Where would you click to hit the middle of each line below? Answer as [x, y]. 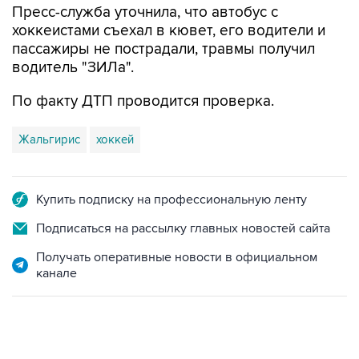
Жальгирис [49, 139]
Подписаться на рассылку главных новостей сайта [183, 228]
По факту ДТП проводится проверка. [143, 101]
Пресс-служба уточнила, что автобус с [145, 12]
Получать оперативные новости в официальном [177, 257]
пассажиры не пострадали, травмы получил [163, 49]
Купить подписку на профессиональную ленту [171, 200]
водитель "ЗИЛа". [73, 68]
